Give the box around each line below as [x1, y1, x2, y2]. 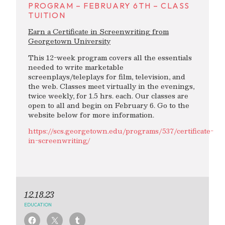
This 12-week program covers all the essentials [28, 51, 192, 63]
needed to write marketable [28, 61, 124, 73]
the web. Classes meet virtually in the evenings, [28, 80, 194, 92]
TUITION [28, 10, 66, 21]
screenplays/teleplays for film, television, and [28, 70, 185, 82]
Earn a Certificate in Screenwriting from [28, 26, 169, 38]
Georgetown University [28, 35, 110, 47]
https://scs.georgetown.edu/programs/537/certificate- [28, 125, 213, 137]
